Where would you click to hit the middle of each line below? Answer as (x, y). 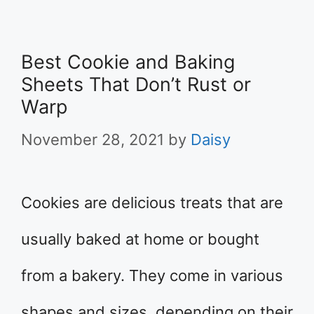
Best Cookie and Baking (128, 62)
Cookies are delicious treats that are (152, 203)
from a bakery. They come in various (152, 275)
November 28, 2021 (93, 139)
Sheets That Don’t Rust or (136, 84)
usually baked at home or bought (140, 239)
